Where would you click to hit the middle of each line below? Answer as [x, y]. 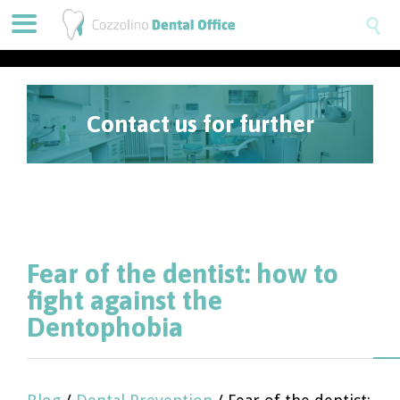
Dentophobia [105, 327]
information [200, 203]
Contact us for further [200, 124]
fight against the [125, 300]
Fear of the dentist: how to [183, 273]
